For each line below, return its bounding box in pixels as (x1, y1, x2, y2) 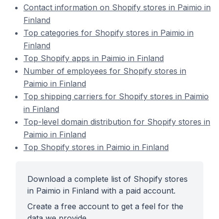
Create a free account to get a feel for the (27, 201, 183, 211)
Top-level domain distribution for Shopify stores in (23, 117, 210, 127)
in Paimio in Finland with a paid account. (27, 186, 175, 196)
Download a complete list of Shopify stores (27, 174, 188, 184)
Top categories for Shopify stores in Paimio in (23, 28, 194, 38)
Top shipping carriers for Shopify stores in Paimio (23, 91, 209, 101)
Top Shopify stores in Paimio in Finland (23, 142, 169, 152)
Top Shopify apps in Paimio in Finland (23, 53, 164, 63)
